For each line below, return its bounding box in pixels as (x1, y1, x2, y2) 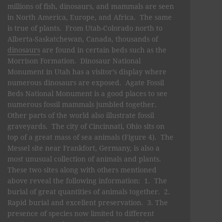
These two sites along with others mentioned (7, 165, 157, 174)
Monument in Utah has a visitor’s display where (7, 66, 166, 76)
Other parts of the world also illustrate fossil (7, 110, 154, 120)
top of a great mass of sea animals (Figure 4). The (7, 132, 173, 142)
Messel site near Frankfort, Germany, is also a (7, 143, 160, 153)
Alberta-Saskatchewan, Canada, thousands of (7, 34, 158, 44)
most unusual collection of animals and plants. (7, 154, 163, 164)
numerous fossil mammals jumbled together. (7, 99, 159, 109)
